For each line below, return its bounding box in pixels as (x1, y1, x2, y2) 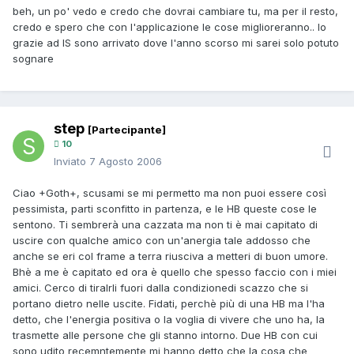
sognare (13, 52, 57, 66)
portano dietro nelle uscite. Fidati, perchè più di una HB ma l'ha (13, 297, 325, 311)
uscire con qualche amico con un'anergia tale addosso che (13, 234, 311, 247)
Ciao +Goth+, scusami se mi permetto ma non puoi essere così (13, 186, 326, 200)
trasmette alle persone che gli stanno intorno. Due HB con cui (13, 329, 318, 342)
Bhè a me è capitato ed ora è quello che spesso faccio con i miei (13, 265, 337, 279)
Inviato (54, 155, 89, 168)
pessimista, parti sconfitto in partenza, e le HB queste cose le (13, 202, 317, 216)
